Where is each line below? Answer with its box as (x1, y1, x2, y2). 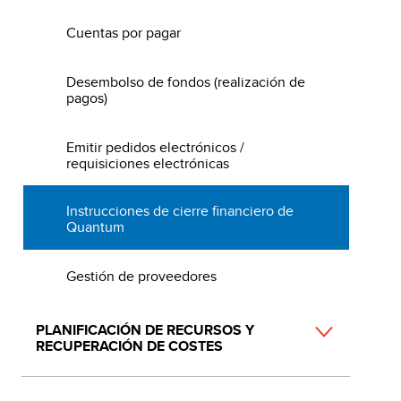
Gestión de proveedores (65, 266, 217, 287)
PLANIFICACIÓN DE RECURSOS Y (36, 319, 254, 340)
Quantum (65, 217, 124, 238)
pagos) (65, 87, 107, 108)
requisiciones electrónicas (65, 152, 229, 174)
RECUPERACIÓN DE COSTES (36, 335, 223, 356)
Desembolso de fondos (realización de (65, 71, 305, 92)
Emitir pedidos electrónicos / (65, 136, 244, 158)
